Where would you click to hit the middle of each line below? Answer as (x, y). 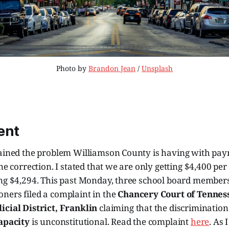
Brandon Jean (112, 68)
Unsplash (157, 68)
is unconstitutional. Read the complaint (110, 222)
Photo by (72, 68)
